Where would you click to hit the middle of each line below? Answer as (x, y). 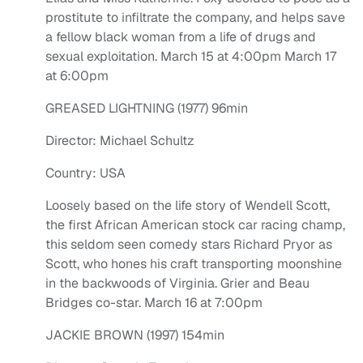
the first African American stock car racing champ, (195, 225)
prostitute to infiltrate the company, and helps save (195, 18)
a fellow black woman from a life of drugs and (181, 37)
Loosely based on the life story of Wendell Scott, (188, 206)
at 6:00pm (77, 76)
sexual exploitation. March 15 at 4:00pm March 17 (191, 57)
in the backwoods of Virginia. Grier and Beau (177, 284)
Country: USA (85, 173)
